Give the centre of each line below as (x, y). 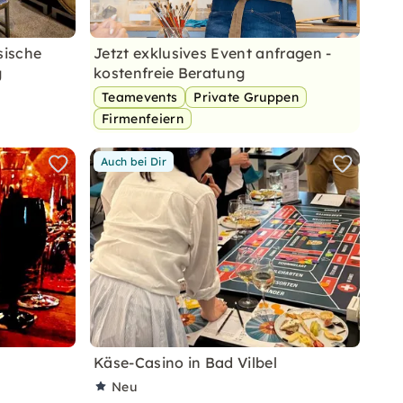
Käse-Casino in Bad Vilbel (185, 363)
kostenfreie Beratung (170, 73)
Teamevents (140, 97)
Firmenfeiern (143, 119)
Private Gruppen (246, 97)
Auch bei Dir (134, 161)
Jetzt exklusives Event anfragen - (213, 53)
